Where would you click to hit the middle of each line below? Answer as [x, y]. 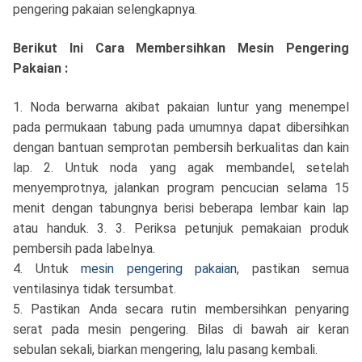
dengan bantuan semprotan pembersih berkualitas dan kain [181, 147]
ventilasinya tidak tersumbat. [95, 288]
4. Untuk [47, 268]
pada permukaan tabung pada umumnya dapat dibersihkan [181, 127]
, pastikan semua [293, 268]
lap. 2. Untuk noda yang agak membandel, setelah [181, 167]
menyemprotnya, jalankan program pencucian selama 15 [181, 187]
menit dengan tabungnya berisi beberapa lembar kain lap [181, 208]
